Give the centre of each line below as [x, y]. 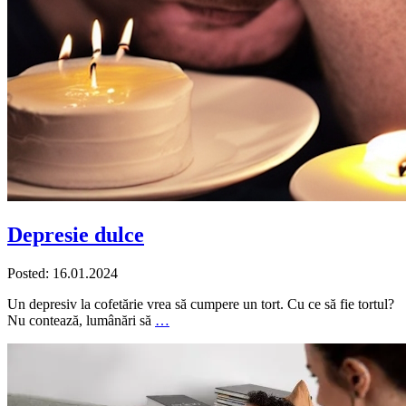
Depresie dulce [76, 234]
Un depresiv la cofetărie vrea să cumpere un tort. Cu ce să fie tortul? [201, 304]
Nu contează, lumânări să [81, 320]
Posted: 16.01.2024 [63, 273]
